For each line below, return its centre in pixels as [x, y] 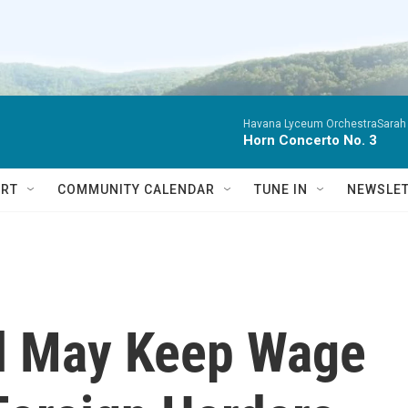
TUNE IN [281, 189]
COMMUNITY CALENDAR [136, 189]
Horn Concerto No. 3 [310, 140]
